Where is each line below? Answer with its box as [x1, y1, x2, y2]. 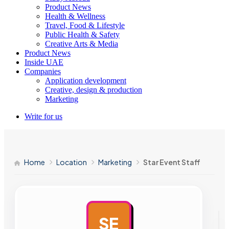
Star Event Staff [143, 157, 200, 167]
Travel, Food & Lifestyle [45, 21, 125, 30]
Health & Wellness [45, 12, 105, 20]
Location [56, 157, 87, 167]
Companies [25, 67, 61, 76]
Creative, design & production [45, 85, 142, 94]
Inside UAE [25, 58, 63, 66]
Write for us [25, 112, 62, 121]
